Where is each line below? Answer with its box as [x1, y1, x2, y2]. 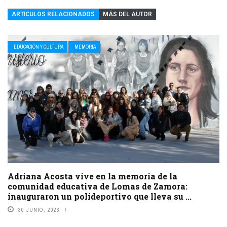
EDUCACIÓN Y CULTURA [14, 44, 63, 51]
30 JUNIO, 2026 [18, 206, 60, 214]
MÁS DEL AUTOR [103, 11, 152, 18]
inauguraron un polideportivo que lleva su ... [8, 191, 192, 202]
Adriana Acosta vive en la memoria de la [8, 171, 177, 182]
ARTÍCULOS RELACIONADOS [12, 11, 95, 18]
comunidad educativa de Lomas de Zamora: [8, 181, 187, 192]
